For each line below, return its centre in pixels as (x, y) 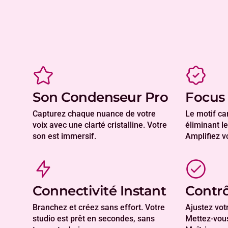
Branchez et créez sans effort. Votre (99, 208)
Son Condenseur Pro (100, 97)
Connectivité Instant (99, 191)
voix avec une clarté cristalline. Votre (100, 125)
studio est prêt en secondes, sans (94, 219)
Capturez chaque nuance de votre (94, 114)
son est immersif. (64, 136)
